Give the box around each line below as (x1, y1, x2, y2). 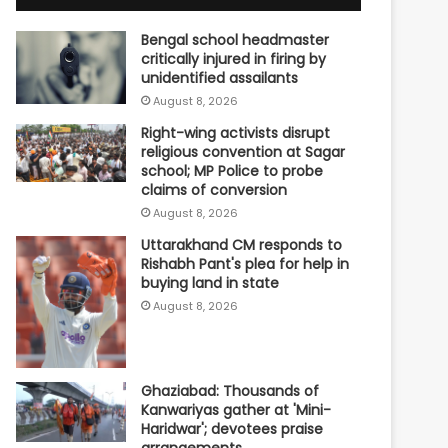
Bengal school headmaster (141, 29, 330, 50)
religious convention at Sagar (141, 141, 346, 162)
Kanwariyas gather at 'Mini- (141, 400, 332, 421)
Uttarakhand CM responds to (141, 234, 343, 255)
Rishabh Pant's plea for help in (141, 253, 350, 274)
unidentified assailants (141, 67, 299, 88)
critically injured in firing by (141, 48, 327, 69)
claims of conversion (141, 179, 288, 200)
